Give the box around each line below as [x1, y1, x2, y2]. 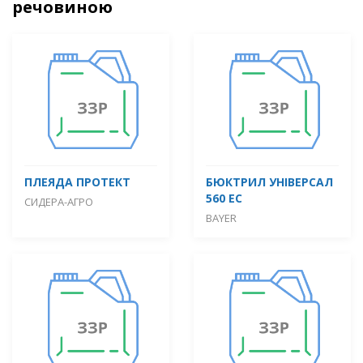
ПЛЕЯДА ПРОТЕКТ [24, 173, 130, 190]
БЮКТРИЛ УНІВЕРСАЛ [206, 173, 333, 190]
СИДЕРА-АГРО [24, 194, 93, 209]
